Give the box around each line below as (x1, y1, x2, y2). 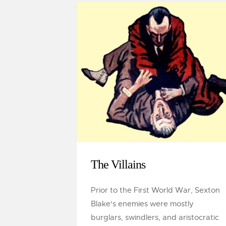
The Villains (91, 158, 145, 171)
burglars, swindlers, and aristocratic (91, 213, 219, 222)
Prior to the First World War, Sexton (91, 186, 220, 195)
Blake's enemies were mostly (91, 199, 194, 208)
